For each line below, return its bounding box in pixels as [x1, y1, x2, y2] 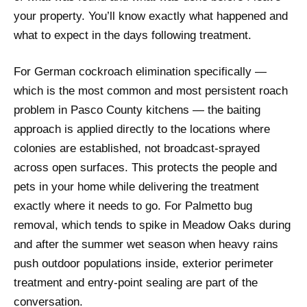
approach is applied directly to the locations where [14, 123, 270, 136]
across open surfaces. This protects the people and [14, 161, 277, 175]
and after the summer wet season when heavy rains [14, 238, 278, 251]
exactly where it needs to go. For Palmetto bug [14, 199, 252, 213]
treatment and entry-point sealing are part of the [14, 276, 258, 290]
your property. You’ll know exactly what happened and [14, 10, 288, 23]
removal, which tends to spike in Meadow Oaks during [14, 219, 291, 232]
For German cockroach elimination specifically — [14, 65, 267, 79]
